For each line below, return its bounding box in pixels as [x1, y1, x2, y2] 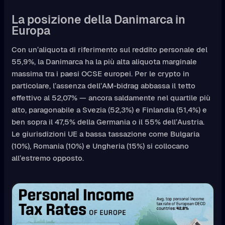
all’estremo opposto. [11, 153, 84, 163]
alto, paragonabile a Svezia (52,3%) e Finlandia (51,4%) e [11, 104, 207, 115]
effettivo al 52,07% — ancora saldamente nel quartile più [11, 92, 210, 102]
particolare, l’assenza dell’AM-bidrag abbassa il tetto [11, 80, 195, 90]
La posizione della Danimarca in [11, 12, 185, 27]
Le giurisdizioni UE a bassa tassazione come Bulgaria [11, 129, 199, 139]
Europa [11, 23, 50, 38]
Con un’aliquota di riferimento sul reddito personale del [11, 44, 207, 54]
